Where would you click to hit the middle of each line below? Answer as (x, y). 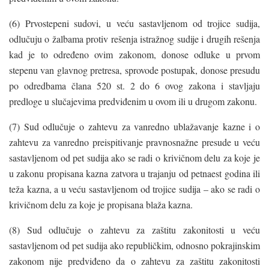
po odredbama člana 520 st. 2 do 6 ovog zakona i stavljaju (134, 85)
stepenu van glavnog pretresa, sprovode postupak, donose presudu (134, 70)
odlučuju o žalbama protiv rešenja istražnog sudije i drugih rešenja (134, 38)
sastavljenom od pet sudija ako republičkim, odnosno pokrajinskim (134, 245)
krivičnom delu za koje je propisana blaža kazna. (101, 204)
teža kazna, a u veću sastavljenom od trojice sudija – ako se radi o (134, 189)
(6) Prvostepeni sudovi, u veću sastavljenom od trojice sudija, (134, 23)
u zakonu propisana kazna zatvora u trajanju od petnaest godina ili (134, 173)
